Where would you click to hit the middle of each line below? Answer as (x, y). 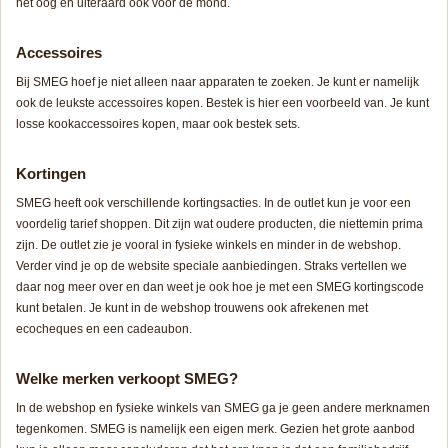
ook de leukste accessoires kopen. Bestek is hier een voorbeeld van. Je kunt (222, 103)
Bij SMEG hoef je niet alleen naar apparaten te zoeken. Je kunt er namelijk (217, 82)
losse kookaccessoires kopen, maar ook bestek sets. (158, 124)
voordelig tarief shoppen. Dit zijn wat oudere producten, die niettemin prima (219, 224)
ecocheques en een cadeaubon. (104, 329)
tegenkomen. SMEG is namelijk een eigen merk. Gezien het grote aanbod (215, 429)
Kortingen (51, 174)
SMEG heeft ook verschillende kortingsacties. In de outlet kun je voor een (213, 203)
